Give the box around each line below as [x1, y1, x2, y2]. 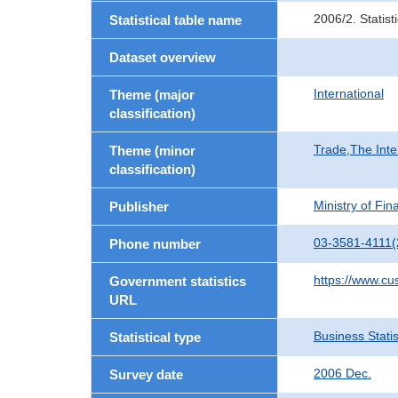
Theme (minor [109, 143, 195, 158]
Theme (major [109, 87, 195, 102]
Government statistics [109, 274, 246, 289]
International [314, 86, 384, 100]
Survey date [109, 367, 183, 382]
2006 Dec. [314, 366, 371, 380]
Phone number [109, 236, 201, 251]
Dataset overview [109, 50, 216, 65]
